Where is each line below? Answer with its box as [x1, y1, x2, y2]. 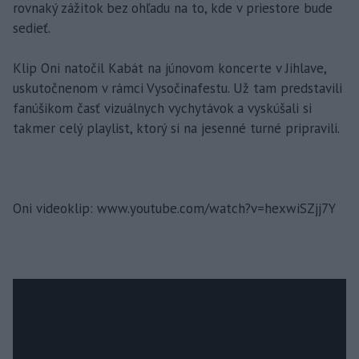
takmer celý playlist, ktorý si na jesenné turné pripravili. [13, 119, 340, 137]
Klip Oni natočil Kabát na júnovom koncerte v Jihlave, [13, 58, 326, 77]
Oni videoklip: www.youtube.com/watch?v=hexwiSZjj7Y [13, 199, 336, 217]
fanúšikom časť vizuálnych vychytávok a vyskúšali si [13, 99, 312, 117]
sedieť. [13, 18, 50, 37]
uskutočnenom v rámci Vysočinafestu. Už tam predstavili [13, 79, 342, 97]
